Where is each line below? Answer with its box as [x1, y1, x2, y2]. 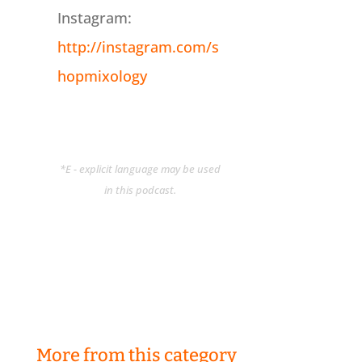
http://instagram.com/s [57, 37, 219, 57]
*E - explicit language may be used [60, 162, 221, 177]
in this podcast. [104, 183, 177, 198]
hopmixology [57, 66, 147, 86]
